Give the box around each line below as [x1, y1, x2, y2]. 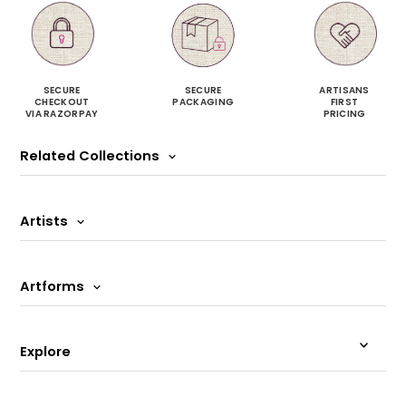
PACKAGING [172, 94, 235, 109]
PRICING [323, 106, 366, 121]
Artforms [20, 276, 89, 295]
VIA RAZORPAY [24, 106, 99, 121]
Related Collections [20, 146, 164, 165]
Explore [20, 342, 72, 361]
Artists [20, 211, 72, 230]
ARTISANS [319, 82, 370, 97]
